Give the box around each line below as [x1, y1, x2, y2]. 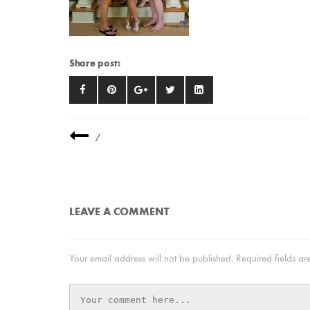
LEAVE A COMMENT [69, 204, 170, 218]
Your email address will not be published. [69, 252, 233, 264]
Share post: [69, 57, 120, 69]
